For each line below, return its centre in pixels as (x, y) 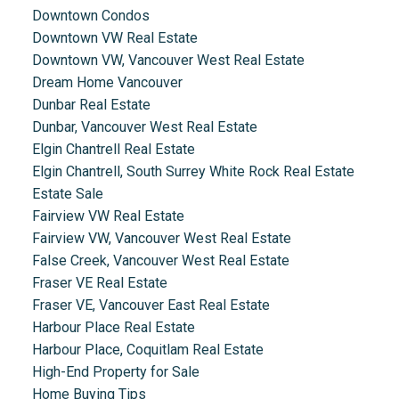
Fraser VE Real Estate (99, 283)
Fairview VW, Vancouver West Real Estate (161, 239)
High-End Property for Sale (115, 372)
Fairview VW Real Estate (108, 216)
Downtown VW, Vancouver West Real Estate (168, 61)
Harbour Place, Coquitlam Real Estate (147, 350)
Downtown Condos (90, 16)
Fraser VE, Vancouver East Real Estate (151, 305)
